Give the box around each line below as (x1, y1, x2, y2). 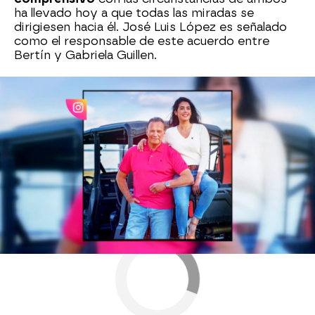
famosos (136, 101, 182, 114)
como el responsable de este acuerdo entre (14, 34, 269, 49)
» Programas (62, 140, 124, 152)
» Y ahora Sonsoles (128, 140, 223, 152)
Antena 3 (14, 140, 58, 152)
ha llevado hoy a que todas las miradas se (14, 6, 254, 20)
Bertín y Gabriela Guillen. (14, 49, 157, 63)
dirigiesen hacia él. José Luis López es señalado (14, 20, 287, 34)
